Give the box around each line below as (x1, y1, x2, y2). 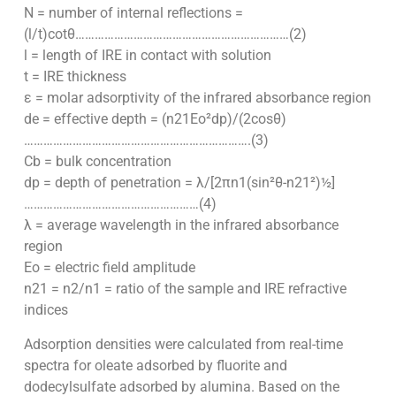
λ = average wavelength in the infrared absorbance (23, 217, 339, 234)
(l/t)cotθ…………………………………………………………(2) (23, 26, 307, 43)
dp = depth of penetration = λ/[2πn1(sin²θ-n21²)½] (23, 174, 335, 192)
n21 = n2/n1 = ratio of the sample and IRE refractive (23, 280, 346, 298)
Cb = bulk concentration (23, 153, 171, 171)
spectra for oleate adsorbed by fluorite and (23, 356, 287, 374)
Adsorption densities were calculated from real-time (23, 335, 343, 353)
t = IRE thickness (23, 68, 126, 86)
